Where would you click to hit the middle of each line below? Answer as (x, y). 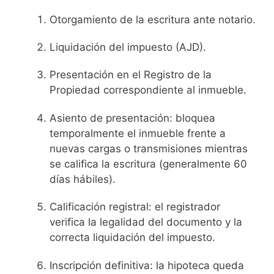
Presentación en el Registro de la (131, 75)
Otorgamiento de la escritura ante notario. (153, 19)
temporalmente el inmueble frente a (138, 133)
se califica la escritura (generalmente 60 (148, 164)
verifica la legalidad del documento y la (146, 222)
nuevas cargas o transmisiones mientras (149, 148)
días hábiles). (83, 179)
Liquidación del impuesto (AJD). (128, 47)
